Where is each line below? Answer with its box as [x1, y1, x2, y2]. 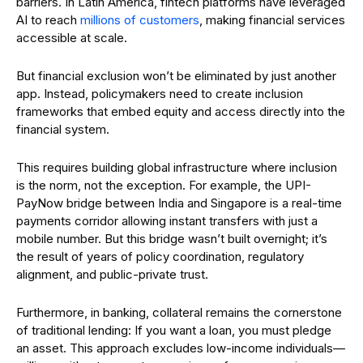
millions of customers [80, 12, 199, 28]
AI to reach [16, 12, 80, 28]
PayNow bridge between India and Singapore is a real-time [16, 195, 342, 211]
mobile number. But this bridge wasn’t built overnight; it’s [16, 231, 327, 246]
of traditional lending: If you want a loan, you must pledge [16, 322, 331, 338]
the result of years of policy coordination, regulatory [16, 249, 304, 264]
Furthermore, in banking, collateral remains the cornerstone [16, 305, 342, 320]
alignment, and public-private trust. [16, 267, 208, 282]
